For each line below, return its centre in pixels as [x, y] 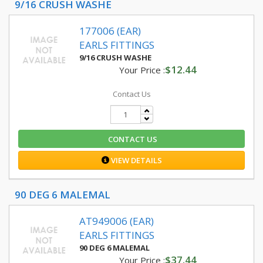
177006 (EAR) [110, 31]
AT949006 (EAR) [117, 221]
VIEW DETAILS [135, 160]
